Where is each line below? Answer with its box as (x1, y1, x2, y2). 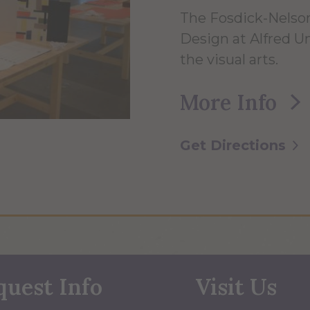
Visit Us (194, 272, 277, 301)
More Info (180, 89, 277, 116)
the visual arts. (180, 51, 278, 68)
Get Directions (180, 136, 286, 154)
